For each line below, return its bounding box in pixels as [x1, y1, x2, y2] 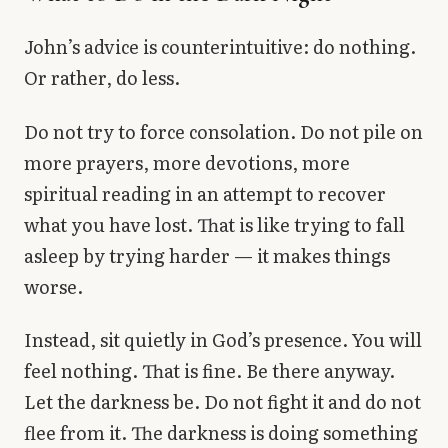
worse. [24, 272, 83, 300]
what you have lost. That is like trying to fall [24, 210, 405, 238]
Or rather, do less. [24, 64, 180, 92]
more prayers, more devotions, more [24, 148, 350, 176]
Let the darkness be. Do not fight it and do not [24, 388, 421, 416]
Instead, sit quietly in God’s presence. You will [24, 326, 422, 354]
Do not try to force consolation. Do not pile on [24, 117, 423, 145]
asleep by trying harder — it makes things [24, 241, 390, 269]
